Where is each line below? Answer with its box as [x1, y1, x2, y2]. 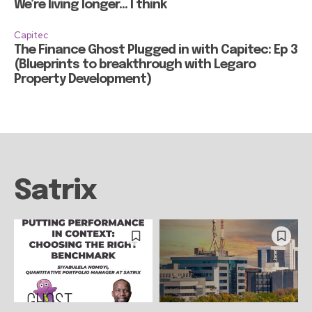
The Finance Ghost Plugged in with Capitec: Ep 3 [14, 43, 297, 56]
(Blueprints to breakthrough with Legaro [14, 58, 256, 71]
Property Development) [14, 72, 151, 86]
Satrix [14, 176, 96, 205]
